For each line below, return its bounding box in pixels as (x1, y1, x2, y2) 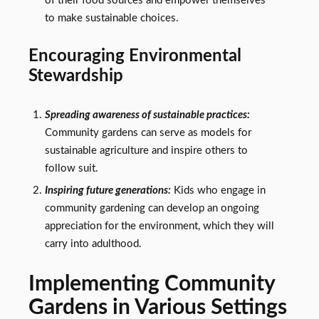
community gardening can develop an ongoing (44, 202, 259, 214)
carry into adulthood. (44, 238, 142, 249)
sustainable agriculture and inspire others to (44, 145, 248, 156)
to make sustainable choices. (44, 12, 179, 23)
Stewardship (28, 67, 123, 85)
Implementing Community (28, 273, 275, 295)
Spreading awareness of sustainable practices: (44, 109, 250, 120)
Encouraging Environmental (28, 47, 241, 66)
